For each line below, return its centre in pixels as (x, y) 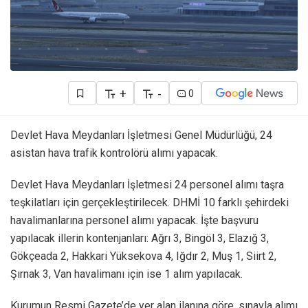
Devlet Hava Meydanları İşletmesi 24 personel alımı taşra (147, 185)
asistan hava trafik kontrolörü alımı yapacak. (114, 153)
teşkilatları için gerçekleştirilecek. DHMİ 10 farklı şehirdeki (150, 203)
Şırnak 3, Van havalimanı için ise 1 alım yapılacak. (126, 274)
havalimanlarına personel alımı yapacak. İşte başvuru (134, 221)
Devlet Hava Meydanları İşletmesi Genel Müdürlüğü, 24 (141, 135)
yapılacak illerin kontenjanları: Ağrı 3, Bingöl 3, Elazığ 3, (140, 239)
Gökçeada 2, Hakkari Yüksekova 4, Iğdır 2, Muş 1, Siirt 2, (143, 256)
